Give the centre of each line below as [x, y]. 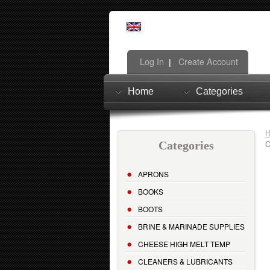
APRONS [153, 174]
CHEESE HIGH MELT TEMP [184, 244]
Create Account [207, 61]
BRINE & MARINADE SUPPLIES [191, 227]
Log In [150, 61]
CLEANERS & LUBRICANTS [185, 262]
